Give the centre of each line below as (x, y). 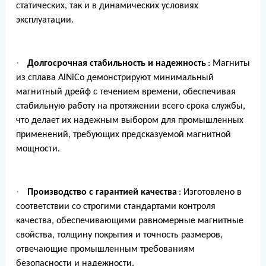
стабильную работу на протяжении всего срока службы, (130, 107)
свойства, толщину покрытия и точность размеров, (119, 235)
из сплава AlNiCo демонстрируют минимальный (115, 78)
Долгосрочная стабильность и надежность (116, 64)
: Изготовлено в (210, 193)
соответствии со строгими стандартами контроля (115, 207)
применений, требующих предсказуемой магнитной (123, 135)
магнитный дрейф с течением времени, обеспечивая (126, 92)
